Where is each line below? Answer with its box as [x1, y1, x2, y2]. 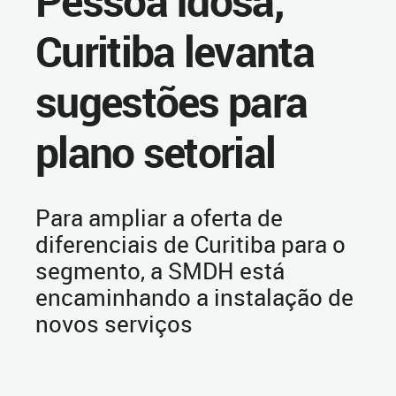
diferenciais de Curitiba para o [35, 229, 346, 259]
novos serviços [35, 308, 193, 339]
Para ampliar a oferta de [35, 202, 283, 232]
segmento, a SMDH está [35, 255, 285, 286]
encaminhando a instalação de [35, 282, 354, 312]
